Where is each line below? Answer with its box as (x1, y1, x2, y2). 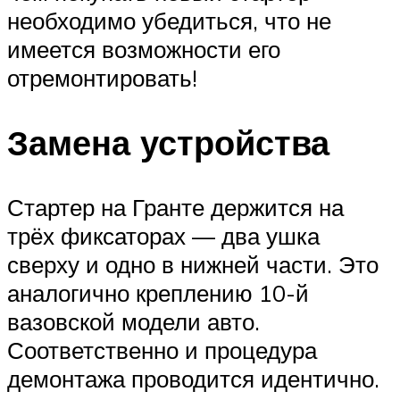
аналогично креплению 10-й (7, 278, 309, 307)
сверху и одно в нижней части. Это (7, 249, 379, 279)
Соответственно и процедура (7, 335, 317, 364)
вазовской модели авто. (7, 306, 260, 336)
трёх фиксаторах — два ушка (7, 221, 320, 250)
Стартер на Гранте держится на (7, 192, 344, 221)
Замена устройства (7, 120, 329, 164)
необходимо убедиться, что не (7, 6, 331, 36)
